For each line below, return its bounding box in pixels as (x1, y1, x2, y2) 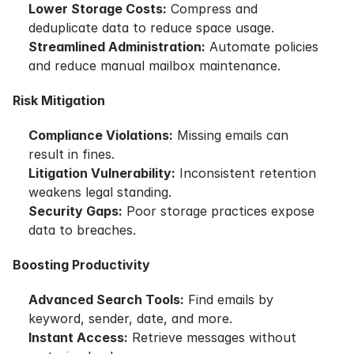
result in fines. (28, 146, 115, 162)
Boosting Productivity (13, 257, 150, 273)
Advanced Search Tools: (28, 292, 184, 307)
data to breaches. (28, 222, 136, 238)
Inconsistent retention (175, 165, 316, 181)
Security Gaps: (28, 203, 122, 219)
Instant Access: (28, 330, 128, 345)
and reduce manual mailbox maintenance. (28, 58, 281, 73)
